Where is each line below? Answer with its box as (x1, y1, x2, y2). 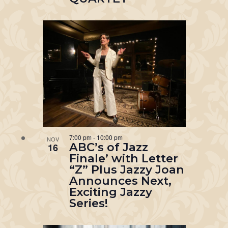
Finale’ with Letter (69, 151, 178, 166)
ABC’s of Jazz (69, 140, 148, 155)
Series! (69, 196, 108, 211)
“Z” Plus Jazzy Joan (69, 162, 184, 177)
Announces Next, (69, 174, 172, 188)
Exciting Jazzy (69, 185, 152, 199)
